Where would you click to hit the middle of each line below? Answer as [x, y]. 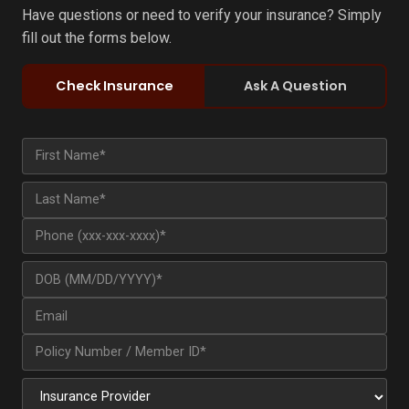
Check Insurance [114, 86]
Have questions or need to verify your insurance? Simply [202, 16]
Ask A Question [295, 86]
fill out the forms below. [97, 38]
